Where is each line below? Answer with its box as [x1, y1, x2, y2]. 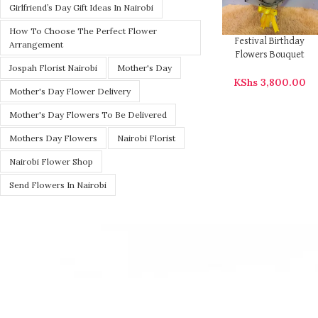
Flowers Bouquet [235, 49, 305, 60]
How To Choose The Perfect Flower [9, 26, 157, 37]
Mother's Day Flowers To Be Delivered [9, 109, 167, 121]
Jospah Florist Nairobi [9, 62, 97, 74]
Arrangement [9, 39, 63, 50]
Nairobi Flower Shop [9, 156, 93, 168]
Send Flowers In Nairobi [9, 180, 106, 191]
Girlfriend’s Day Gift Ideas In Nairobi [9, 2, 153, 13]
